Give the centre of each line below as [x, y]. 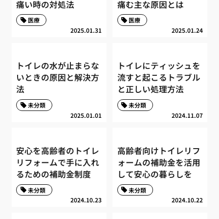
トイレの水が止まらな [58, 66]
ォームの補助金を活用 [159, 163]
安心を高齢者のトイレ [58, 151]
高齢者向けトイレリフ [159, 151]
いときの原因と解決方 [58, 77]
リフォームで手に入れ [58, 163]
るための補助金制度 [54, 174]
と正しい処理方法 [150, 89]
